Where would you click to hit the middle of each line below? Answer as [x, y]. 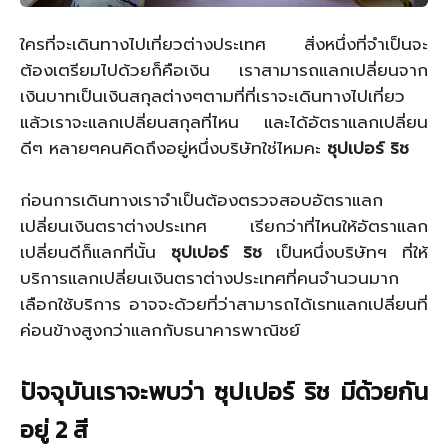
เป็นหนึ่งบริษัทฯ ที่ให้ [344, 251]
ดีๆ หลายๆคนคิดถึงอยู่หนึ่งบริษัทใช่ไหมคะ [173, 147]
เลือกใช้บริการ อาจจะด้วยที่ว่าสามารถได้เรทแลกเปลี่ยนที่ [224, 303]
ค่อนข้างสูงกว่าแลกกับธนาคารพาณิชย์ [160, 329]
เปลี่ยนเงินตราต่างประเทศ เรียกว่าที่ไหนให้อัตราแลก [224, 225]
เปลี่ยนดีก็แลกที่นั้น [95, 251]
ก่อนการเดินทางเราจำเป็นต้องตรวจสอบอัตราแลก [201, 199]
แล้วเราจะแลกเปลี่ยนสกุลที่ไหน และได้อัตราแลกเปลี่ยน [224, 121]
